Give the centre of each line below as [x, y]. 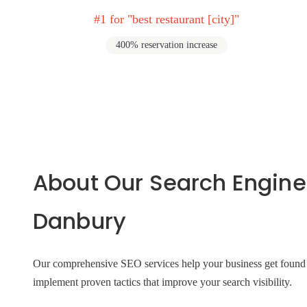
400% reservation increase [166, 45]
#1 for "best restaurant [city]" [166, 19]
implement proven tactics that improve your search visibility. [162, 282]
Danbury [80, 221]
